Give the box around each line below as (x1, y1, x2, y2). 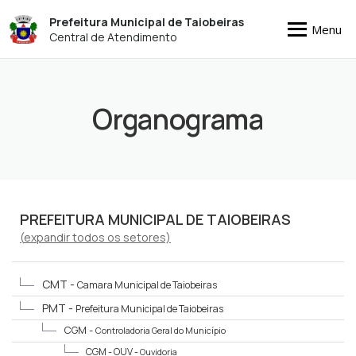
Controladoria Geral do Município (95, 324, 226, 336)
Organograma (92, 100, 264, 138)
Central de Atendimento (49, 29, 178, 44)
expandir (24, 230, 70, 245)
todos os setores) (70, 230, 171, 245)
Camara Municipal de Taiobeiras (77, 278, 217, 292)
